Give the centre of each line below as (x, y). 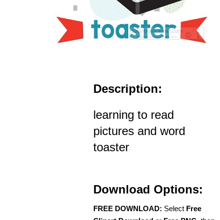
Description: (128, 89)
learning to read (134, 115)
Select (174, 209)
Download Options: (148, 190)
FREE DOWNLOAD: (128, 209)
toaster (111, 147)
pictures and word (139, 131)
